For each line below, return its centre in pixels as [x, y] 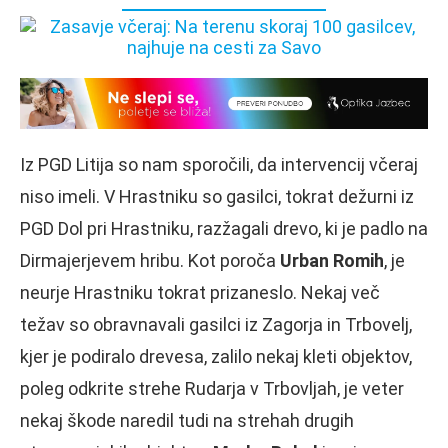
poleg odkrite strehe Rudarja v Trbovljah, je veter [212, 388]
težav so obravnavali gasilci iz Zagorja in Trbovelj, [216, 324]
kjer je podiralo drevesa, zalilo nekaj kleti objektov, [216, 356]
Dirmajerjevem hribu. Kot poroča [150, 260]
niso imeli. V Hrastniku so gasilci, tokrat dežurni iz [217, 196]
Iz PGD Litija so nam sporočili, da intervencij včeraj [219, 164]
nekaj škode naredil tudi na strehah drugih [187, 420]
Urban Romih [332, 260]
